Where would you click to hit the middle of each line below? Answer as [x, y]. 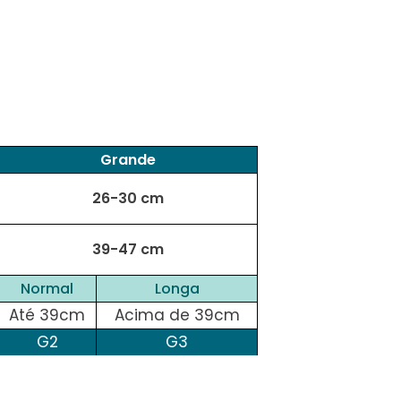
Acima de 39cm [177, 315]
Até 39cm [47, 315]
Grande [128, 159]
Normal [47, 288]
